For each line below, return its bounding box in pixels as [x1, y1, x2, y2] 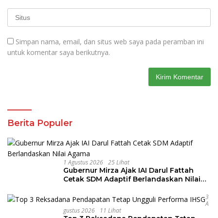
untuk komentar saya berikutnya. [7, 48, 110, 57]
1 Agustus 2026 [63, 158, 103, 166]
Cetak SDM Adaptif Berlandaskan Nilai [63, 175, 200, 183]
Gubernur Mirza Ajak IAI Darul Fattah [63, 166, 194, 175]
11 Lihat [100, 206, 121, 215]
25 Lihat [108, 158, 129, 166]
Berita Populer [7, 118, 73, 128]
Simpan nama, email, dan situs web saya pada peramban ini [16, 37, 204, 46]
